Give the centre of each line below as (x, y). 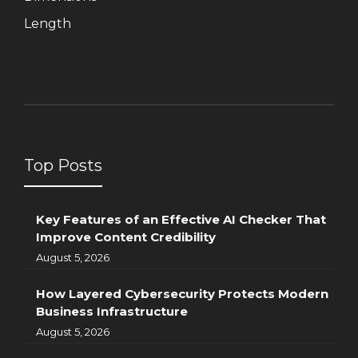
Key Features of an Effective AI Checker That (181, 220)
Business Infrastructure (112, 312)
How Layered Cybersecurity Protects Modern (182, 294)
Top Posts (63, 166)
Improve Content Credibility (126, 237)
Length (48, 23)
